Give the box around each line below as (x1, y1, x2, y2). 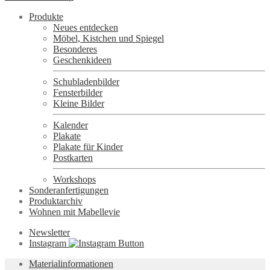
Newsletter (29, 227, 70, 237)
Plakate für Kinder (53, 141, 123, 152)
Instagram (29, 237, 69, 248)
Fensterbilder (53, 87, 102, 98)
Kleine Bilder (53, 98, 104, 108)
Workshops (53, 174, 96, 184)
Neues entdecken (53, 22, 118, 33)
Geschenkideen (53, 54, 111, 65)
